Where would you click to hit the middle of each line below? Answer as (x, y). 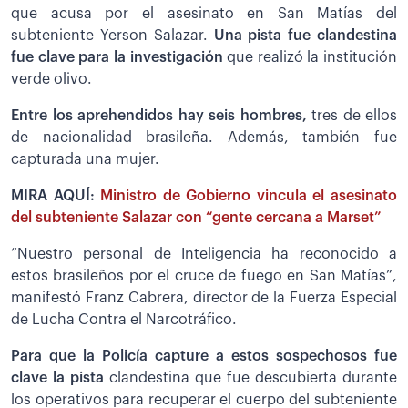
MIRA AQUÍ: (56, 196)
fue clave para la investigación (119, 58)
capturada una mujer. (85, 160)
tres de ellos (354, 116)
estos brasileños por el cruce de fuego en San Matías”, (204, 276)
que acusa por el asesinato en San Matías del (204, 14)
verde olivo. (51, 80)
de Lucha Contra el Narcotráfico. (124, 320)
